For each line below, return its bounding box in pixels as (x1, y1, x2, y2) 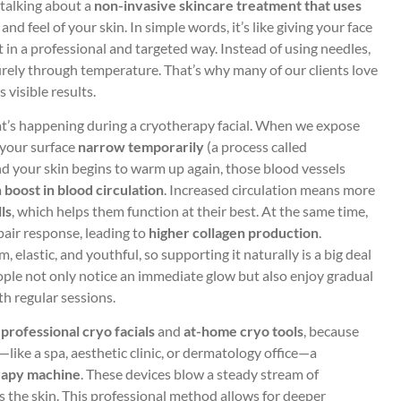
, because (303, 322, 359, 340)
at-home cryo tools (183, 322, 303, 340)
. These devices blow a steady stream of (81, 365, 319, 383)
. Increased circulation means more (164, 180, 375, 198)
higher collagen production (149, 223, 319, 241)
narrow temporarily (78, 137, 204, 155)
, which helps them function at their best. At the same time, (12, 201, 368, 219)
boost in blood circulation (4, 180, 164, 198)
